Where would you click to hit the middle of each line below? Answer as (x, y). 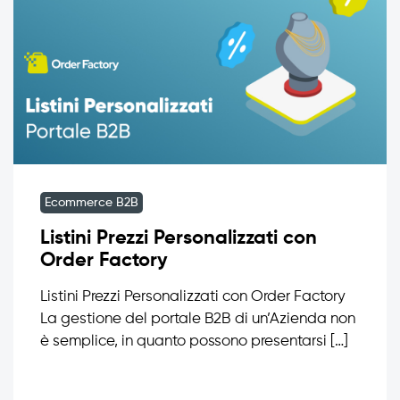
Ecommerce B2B (92, 202)
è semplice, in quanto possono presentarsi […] (194, 341)
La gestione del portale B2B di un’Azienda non (198, 319)
